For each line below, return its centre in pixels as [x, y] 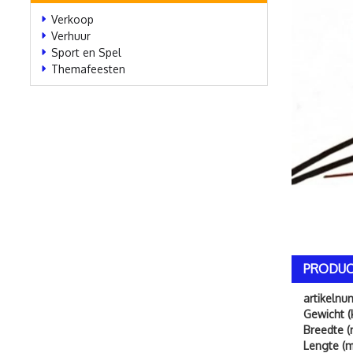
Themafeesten [88, 69]
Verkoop [72, 19]
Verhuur [71, 36]
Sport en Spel [86, 52]
